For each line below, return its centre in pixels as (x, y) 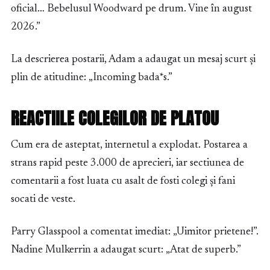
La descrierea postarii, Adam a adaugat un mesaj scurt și (133, 59)
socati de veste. (43, 199)
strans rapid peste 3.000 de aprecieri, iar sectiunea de (127, 163)
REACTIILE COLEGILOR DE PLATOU (115, 118)
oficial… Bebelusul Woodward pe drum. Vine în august (131, 9)
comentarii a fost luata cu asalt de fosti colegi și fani (123, 181)
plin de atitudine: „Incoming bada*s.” (92, 77)
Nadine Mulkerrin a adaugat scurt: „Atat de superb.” (126, 250)
